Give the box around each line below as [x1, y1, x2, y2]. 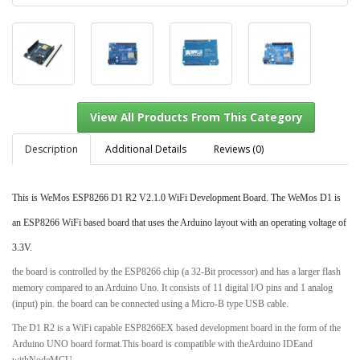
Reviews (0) [214, 141, 264, 156]
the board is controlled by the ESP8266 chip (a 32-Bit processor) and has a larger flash [12, 265, 341, 277]
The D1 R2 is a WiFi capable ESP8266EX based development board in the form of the [12, 321, 341, 333]
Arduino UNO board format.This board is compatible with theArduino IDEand [12, 337, 313, 350]
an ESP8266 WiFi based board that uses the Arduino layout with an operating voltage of [12, 216, 346, 228]
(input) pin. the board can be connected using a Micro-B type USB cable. [12, 297, 288, 309]
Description [25, 141, 78, 156]
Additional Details [105, 141, 186, 156]
